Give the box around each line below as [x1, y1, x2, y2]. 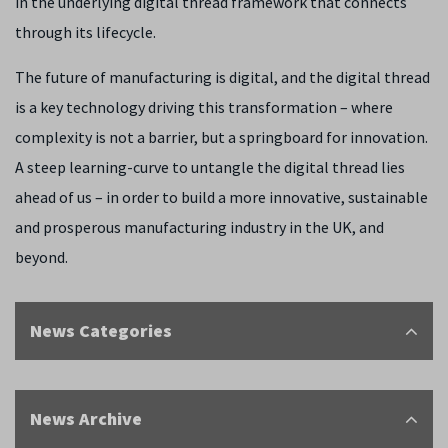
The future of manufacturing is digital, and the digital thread [15, 67, 430, 87]
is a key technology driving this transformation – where [15, 97, 393, 117]
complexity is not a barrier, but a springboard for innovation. [15, 127, 428, 147]
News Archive [30, 407, 142, 430]
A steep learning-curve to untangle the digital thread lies [15, 157, 405, 177]
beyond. [15, 247, 71, 267]
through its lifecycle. [15, 22, 156, 42]
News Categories [30, 319, 172, 342]
